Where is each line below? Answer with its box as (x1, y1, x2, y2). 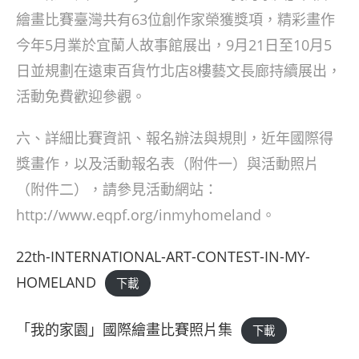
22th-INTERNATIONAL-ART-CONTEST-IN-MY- (16, 247, 310, 266)
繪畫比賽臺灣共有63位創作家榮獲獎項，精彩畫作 (16, 10, 335, 29)
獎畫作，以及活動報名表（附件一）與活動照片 (16, 154, 319, 173)
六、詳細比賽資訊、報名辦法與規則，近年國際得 (16, 128, 333, 147)
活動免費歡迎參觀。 (16, 87, 146, 106)
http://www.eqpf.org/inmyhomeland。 (16, 205, 276, 224)
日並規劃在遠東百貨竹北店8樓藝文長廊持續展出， (16, 61, 341, 80)
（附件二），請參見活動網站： (16, 179, 218, 199)
